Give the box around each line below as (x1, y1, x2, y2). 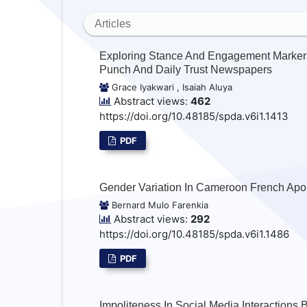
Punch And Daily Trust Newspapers (99, 64, 272, 76)
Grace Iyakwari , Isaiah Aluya (108, 82, 232, 93)
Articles (95, 18, 131, 30)
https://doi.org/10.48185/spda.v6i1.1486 (99, 228, 289, 241)
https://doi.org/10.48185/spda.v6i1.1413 (99, 110, 288, 123)
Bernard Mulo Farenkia (108, 199, 208, 211)
